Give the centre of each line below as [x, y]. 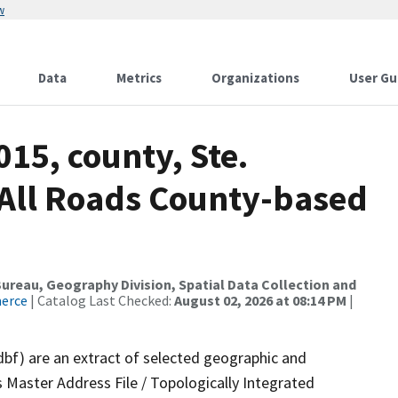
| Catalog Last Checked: [101, 300]
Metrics [139, 78]
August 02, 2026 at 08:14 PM [260, 300]
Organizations [255, 78]
